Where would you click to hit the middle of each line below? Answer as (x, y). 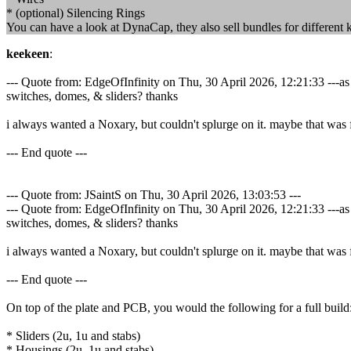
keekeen (28, 54)
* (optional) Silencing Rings (76, 13)
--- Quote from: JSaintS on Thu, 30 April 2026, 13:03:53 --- (154, 195)
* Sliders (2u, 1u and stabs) (73, 336)
